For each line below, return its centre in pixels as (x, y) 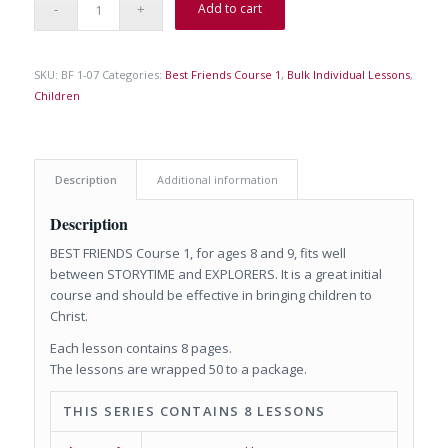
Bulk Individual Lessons (348, 75)
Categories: (133, 75)
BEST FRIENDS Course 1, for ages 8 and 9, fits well (197, 253)
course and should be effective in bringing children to (210, 295)
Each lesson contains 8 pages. (140, 348)
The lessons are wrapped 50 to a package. (178, 369)
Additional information (217, 180)
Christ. (68, 316)
